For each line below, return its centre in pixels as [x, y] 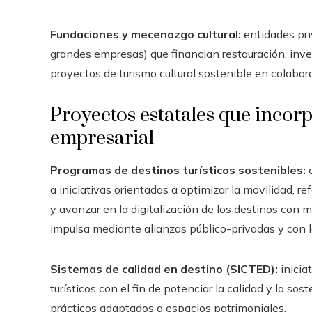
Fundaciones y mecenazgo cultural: [146, 34]
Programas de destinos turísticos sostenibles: [178, 170]
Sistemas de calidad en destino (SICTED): [164, 268]
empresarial [102, 138]
